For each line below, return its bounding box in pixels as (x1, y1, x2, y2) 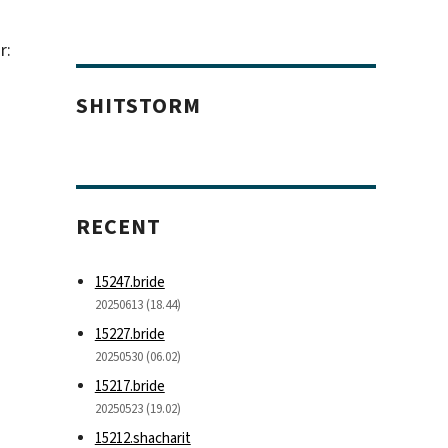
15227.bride (94, 323, 165, 344)
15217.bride (94, 375, 165, 396)
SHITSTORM (76, 90, 202, 120)
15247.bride (94, 271, 165, 292)
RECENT (76, 211, 162, 241)
